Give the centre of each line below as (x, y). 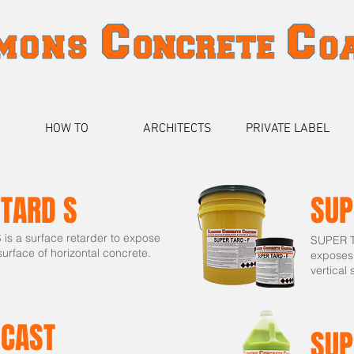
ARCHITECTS (177, 129)
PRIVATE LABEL (288, 129)
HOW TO (66, 129)
